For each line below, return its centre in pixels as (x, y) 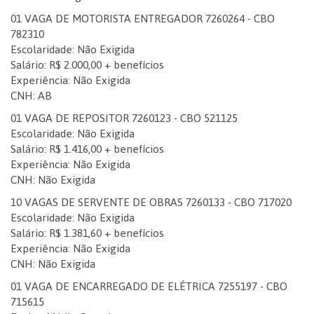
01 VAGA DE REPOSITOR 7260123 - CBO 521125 (124, 118)
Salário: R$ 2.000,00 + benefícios (87, 65)
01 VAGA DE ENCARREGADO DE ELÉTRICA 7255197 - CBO (149, 286)
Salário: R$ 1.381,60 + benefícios (87, 233)
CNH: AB (31, 96)
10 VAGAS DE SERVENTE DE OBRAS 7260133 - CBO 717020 (151, 202)
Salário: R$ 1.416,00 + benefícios (87, 149)
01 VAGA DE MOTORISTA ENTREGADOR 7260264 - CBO (143, 19)
